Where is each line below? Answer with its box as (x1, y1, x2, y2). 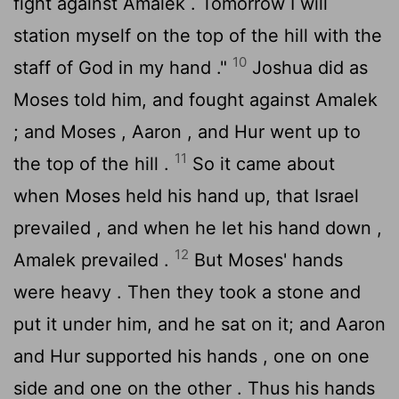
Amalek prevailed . (13, 248, 175, 271)
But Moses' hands (189, 248, 343, 271)
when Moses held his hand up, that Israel (13, 184, 359, 207)
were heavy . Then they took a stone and (13, 281, 361, 303)
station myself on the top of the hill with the (13, 24, 382, 46)
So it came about (187, 152, 335, 175)
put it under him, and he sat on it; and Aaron (13, 313, 386, 335)
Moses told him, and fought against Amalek (13, 88, 378, 110)
